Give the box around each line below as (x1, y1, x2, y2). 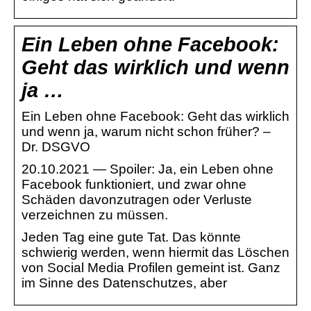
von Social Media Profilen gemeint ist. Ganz (22, 260, 280, 275)
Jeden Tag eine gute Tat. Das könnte (22, 229, 241, 244)
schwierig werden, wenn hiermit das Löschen (22, 244, 289, 260)
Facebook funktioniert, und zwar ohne (22, 176, 246, 192)
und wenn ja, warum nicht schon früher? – (22, 124, 271, 139)
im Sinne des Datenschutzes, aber (22, 275, 227, 290)
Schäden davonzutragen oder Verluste (22, 192, 252, 207)
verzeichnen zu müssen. (22, 207, 168, 222)
